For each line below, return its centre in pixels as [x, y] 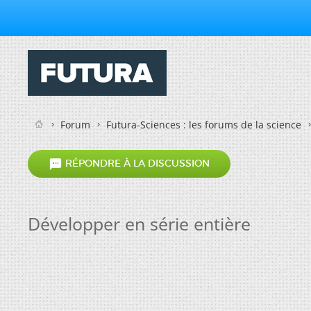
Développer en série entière [139, 224]
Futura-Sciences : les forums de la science [204, 125]
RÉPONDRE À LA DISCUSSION [136, 163]
